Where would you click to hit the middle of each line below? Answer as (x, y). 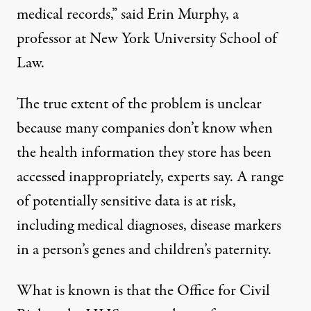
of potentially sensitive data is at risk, (126, 201)
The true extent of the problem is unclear (139, 104)
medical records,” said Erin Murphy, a (128, 15)
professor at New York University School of (147, 39)
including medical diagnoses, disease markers (149, 226)
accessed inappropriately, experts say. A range (150, 177)
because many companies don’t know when (145, 128)
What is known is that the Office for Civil (143, 291)
